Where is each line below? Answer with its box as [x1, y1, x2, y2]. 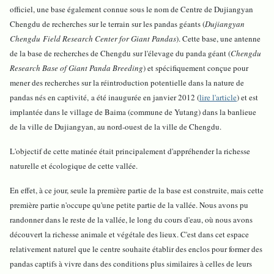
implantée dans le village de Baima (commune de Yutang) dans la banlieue [10, 106, 256, 117]
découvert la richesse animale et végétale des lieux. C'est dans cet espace [10, 228, 249, 240]
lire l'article [199, 91, 237, 103]
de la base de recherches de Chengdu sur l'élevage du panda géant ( [10, 47, 231, 59]
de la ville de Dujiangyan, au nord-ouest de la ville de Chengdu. [10, 120, 221, 132]
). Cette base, [176, 32, 220, 44]
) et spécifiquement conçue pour [143, 62, 248, 73]
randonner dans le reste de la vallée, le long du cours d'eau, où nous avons [10, 213, 253, 225]
